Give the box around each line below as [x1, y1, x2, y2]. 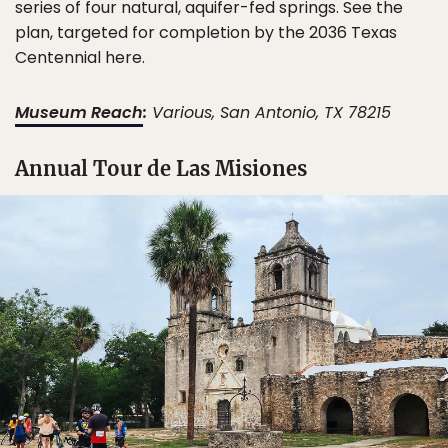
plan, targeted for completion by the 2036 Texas [15, 21, 397, 45]
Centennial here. [15, 46, 145, 70]
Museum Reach [15, 101, 143, 125]
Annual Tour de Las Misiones [15, 156, 307, 182]
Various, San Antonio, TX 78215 [147, 101, 391, 125]
